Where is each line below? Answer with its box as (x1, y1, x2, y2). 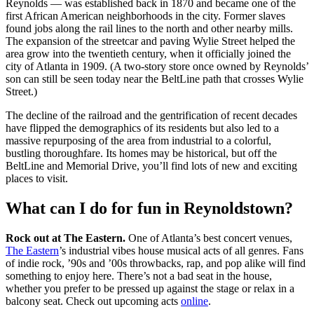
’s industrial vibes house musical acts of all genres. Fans (59, 245, 303, 257)
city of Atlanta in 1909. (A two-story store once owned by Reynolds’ (6, 60, 308, 73)
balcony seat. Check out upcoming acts (6, 295, 181, 308)
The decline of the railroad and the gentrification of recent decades (6, 109, 297, 122)
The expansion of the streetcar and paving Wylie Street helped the (6, 35, 295, 48)
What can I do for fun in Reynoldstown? (6, 199, 293, 218)
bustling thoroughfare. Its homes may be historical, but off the (6, 147, 277, 160)
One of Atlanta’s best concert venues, (128, 232, 292, 245)
